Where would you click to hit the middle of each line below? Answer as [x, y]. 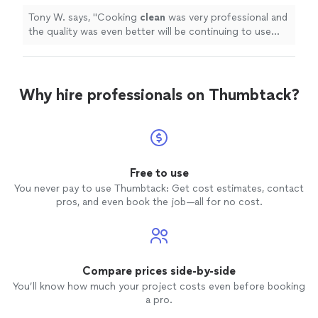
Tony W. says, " [63, 18]
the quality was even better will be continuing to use [150, 32]
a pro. [159, 300]
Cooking [119, 18]
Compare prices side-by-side [159, 271]
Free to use [159, 173]
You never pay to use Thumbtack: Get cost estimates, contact [159, 189]
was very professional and [226, 18]
